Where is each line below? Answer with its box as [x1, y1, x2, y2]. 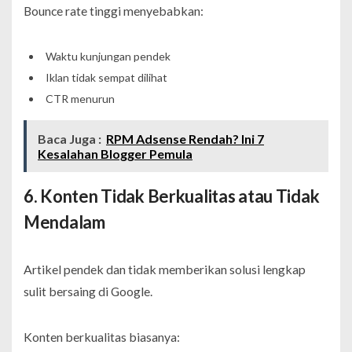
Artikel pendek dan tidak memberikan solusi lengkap [24, 261, 306, 277]
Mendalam [24, 211, 105, 233]
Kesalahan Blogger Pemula [38, 145, 192, 161]
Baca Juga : [38, 130, 101, 146]
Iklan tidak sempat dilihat [45, 70, 167, 84]
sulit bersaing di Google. [24, 283, 152, 299]
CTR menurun [45, 91, 115, 105]
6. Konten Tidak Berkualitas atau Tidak [24, 185, 320, 207]
